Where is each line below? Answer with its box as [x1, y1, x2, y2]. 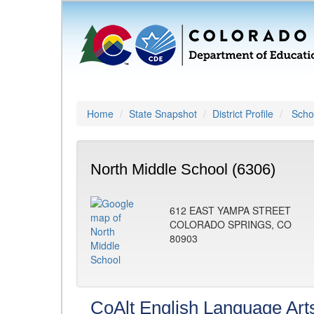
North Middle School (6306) [90, 161, 275, 178]
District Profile [212, 107, 273, 121]
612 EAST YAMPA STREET [170, 203, 291, 217]
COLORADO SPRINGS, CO [170, 217, 292, 231]
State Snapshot [129, 107, 197, 121]
